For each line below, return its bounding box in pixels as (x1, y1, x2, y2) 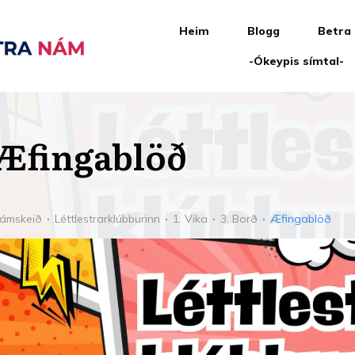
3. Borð (220, 212, 258, 226)
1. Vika (173, 212, 208, 226)
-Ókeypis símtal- (248, 54, 344, 68)
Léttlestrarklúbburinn (55, 212, 160, 226)
